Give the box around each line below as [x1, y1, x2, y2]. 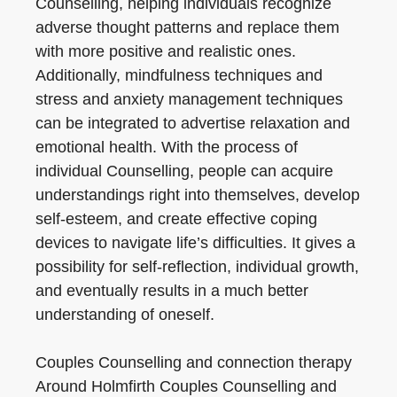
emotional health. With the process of [35, 138, 298, 156]
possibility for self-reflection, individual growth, [35, 258, 359, 276]
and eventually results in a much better [35, 282, 308, 300]
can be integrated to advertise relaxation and [35, 114, 350, 132]
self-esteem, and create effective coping [35, 210, 317, 228]
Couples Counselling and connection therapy [35, 354, 352, 371]
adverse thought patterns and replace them [35, 19, 339, 36]
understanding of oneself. [35, 306, 214, 323]
